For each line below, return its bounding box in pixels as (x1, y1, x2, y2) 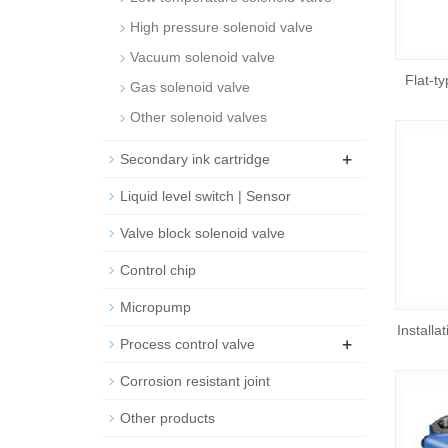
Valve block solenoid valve (120, 225, 285, 241)
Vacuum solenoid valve (130, 49, 275, 65)
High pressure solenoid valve (130, 19, 313, 35)
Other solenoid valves (130, 109, 267, 125)
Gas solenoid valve (130, 79, 250, 95)
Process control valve (120, 336, 255, 352)
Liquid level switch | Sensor (120, 188, 291, 204)
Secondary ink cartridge (120, 151, 270, 167)
